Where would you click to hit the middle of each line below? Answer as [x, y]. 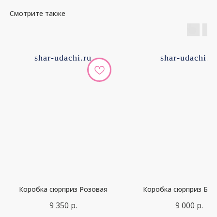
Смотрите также [38, 13]
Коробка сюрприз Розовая [63, 189]
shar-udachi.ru [63, 57]
